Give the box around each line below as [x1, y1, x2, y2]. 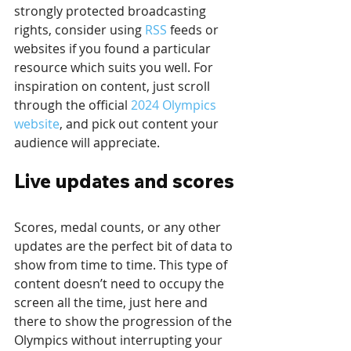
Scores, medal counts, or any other [14, 219, 224, 237]
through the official [14, 96, 131, 114]
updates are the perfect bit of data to [14, 237, 236, 255]
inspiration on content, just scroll [14, 78, 213, 96]
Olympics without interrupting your [14, 331, 226, 349]
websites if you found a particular [14, 40, 214, 58]
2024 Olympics [131, 96, 219, 114]
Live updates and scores [14, 169, 234, 194]
